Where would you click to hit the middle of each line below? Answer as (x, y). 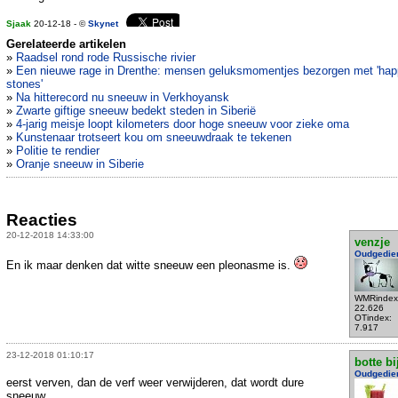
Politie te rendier (58, 151)
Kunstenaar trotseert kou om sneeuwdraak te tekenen (154, 138)
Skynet (103, 24)
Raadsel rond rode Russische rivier (106, 58)
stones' (24, 84)
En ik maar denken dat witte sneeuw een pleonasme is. (150, 265)
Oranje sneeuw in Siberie (80, 164)
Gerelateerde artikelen (66, 44)
